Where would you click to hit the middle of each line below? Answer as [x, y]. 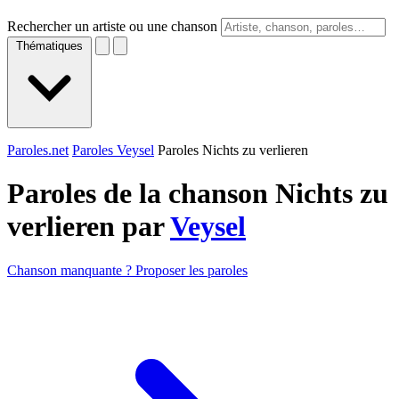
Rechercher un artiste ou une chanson [112, 26]
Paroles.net [38, 150]
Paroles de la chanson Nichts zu [198, 194]
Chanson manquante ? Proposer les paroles [127, 270]
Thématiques [49, 46]
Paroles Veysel [113, 150]
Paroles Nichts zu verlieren [233, 150]
